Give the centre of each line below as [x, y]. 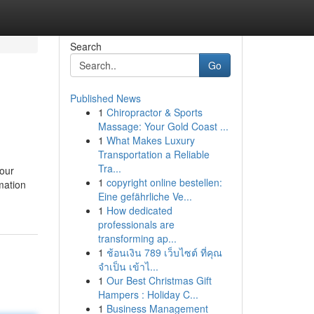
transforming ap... [137, 238]
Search [86, 46]
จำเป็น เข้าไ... [128, 266]
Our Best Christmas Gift [159, 280]
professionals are [136, 224]
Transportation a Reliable [153, 154]
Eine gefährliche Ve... [145, 196]
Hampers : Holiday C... [148, 294]
